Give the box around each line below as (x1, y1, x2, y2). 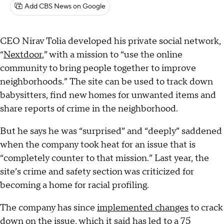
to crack (188, 202, 223, 214)
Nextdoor (3, 49, 42, 61)
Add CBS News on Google (24, 2, 105, 11)
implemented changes (97, 202, 188, 214)
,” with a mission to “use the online (42, 49, 182, 61)
